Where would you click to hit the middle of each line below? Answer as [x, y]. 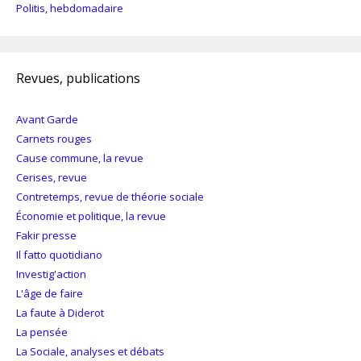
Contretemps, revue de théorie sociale [110, 196]
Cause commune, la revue [80, 158]
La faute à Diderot [60, 312]
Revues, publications [78, 78]
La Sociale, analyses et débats [90, 351]
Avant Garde [47, 119]
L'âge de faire [50, 293]
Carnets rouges [54, 138]
